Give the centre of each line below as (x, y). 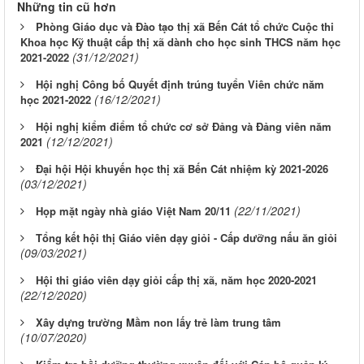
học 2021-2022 (56, 100)
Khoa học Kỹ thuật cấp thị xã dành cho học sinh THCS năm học (180, 42)
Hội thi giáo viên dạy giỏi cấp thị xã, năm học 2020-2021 (176, 280)
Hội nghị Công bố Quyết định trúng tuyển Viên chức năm (180, 84)
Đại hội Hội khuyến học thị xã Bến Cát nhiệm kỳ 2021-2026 (182, 169)
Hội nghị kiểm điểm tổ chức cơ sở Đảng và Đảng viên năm (184, 127)
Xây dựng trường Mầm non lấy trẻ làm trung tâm (158, 323)
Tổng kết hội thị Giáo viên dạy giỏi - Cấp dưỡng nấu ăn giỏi (186, 238)
